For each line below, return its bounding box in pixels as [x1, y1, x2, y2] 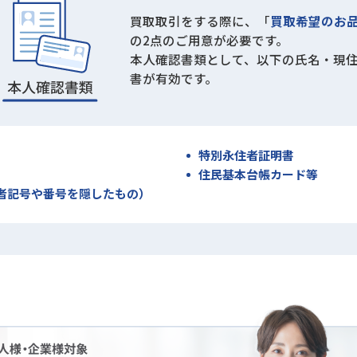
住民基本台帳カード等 [198, 166, 318, 183]
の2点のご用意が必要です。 [129, 31, 288, 49]
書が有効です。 [129, 69, 218, 88]
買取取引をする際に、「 [129, 12, 270, 30]
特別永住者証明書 [198, 147, 294, 164]
